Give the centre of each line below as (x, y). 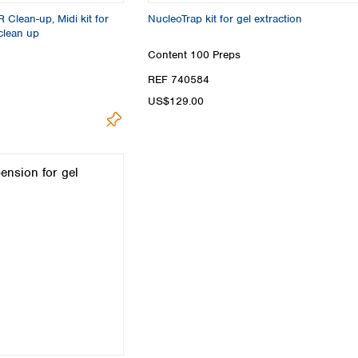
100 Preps (215, 54)
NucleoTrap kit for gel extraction (225, 18)
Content (169, 54)
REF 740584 (179, 80)
